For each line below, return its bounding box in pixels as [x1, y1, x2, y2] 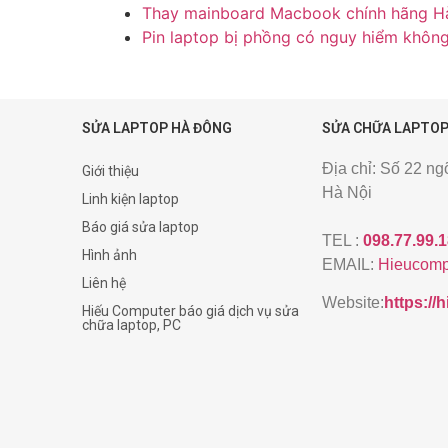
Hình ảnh [82, 246, 137, 263]
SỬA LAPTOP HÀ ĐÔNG [82, 119, 232, 136]
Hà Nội [322, 183, 372, 201]
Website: [322, 293, 384, 311]
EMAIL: [322, 255, 378, 273]
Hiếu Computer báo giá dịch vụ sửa [82, 302, 299, 319]
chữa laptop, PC [82, 316, 181, 333]
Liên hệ [82, 274, 126, 291]
